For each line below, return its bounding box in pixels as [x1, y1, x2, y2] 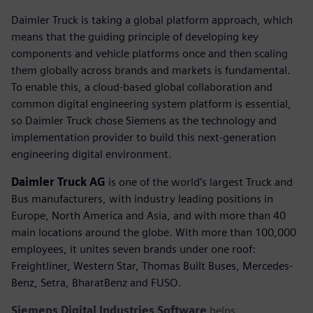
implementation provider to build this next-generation [11, 131, 276, 145]
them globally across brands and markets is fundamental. [11, 64, 291, 78]
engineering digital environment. [11, 147, 172, 161]
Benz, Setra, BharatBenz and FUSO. [11, 276, 182, 290]
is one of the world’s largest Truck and [105, 175, 293, 189]
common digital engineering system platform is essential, [11, 97, 291, 111]
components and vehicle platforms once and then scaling [11, 47, 288, 61]
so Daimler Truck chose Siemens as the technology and [11, 114, 277, 128]
